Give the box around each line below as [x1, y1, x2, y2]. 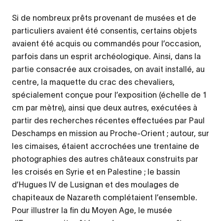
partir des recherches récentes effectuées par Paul [12, 115, 205, 125]
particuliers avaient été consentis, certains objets [12, 26, 197, 35]
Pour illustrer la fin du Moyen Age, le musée [12, 205, 172, 215]
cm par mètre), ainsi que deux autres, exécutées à [12, 103, 197, 112]
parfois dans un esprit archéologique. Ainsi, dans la [12, 51, 201, 61]
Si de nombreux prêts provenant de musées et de [12, 13, 196, 22]
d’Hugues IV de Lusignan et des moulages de [12, 180, 179, 189]
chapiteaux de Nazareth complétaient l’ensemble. [12, 192, 197, 202]
